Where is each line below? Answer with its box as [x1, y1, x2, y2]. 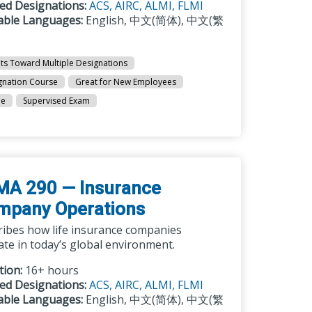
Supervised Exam [23, 95, 91, 107]
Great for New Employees [75, 76, 177, 88]
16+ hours [22, 263, 79, 278]
